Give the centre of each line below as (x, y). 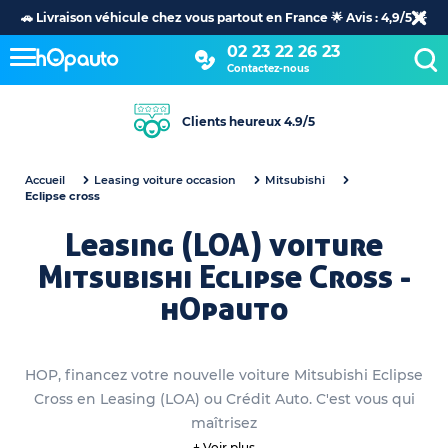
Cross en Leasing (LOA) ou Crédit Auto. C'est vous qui (224, 399)
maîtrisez (224, 423)
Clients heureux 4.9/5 (248, 121)
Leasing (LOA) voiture (224, 245)
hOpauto (224, 309)
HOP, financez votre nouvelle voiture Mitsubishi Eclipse (224, 375)
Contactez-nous (267, 68)
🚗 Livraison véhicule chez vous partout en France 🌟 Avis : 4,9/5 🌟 (224, 17)
